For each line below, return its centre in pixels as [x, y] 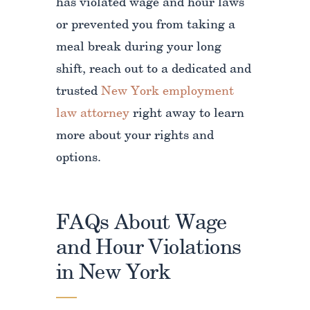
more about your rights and [135, 136]
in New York [113, 274]
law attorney [92, 114]
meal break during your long [138, 48]
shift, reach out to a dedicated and [153, 70]
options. [78, 158]
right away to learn [186, 114]
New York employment [167, 92]
